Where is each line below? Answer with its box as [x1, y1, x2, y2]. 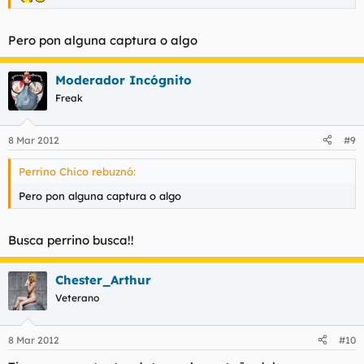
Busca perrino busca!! [8, 232, 134, 248]
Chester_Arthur [55, 272, 151, 288]
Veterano [55, 292, 99, 304]
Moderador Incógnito [55, 72, 192, 88]
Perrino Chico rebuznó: [19, 164, 136, 178]
